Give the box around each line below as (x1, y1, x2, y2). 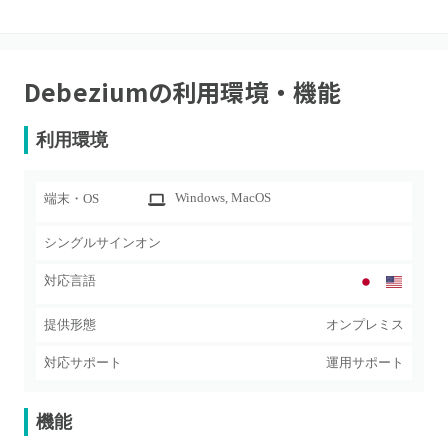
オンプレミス (326, 317, 404, 332)
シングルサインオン (44, 235, 161, 250)
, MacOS (225, 190, 271, 205)
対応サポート (44, 355, 122, 370)
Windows (175, 190, 225, 205)
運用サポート (326, 355, 404, 370)
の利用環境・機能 (147, 74, 342, 109)
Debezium (24, 74, 148, 109)
